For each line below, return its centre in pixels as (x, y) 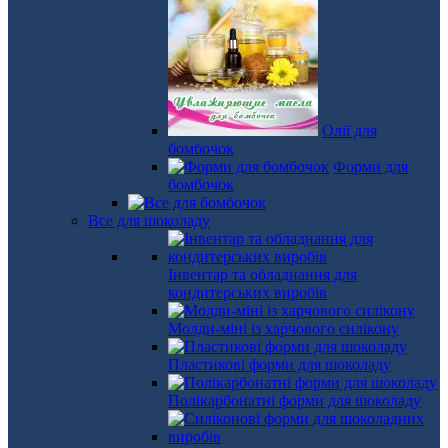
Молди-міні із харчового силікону (283, 328)
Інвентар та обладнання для (262, 274)
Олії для (349, 130)
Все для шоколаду (149, 220)
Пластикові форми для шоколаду (279, 364)
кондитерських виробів (247, 292)
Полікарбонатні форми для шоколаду (294, 400)
